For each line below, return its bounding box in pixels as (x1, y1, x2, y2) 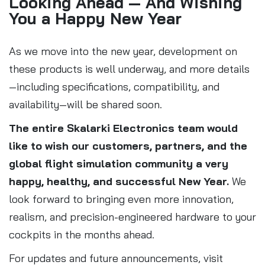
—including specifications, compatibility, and (9, 79, 219, 93)
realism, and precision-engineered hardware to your (9, 209, 256, 224)
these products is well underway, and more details (9, 62, 250, 76)
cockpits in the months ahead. (9, 227, 154, 241)
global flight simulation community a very (9, 156, 228, 170)
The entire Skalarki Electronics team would (9, 121, 238, 135)
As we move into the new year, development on (9, 44, 237, 58)
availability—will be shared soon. (9, 97, 162, 111)
